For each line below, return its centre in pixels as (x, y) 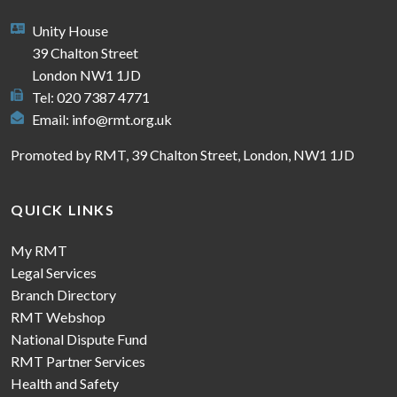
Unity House (70, 30)
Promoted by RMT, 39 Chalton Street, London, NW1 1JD (183, 154)
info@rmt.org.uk (122, 119)
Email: (52, 119)
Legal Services (54, 272)
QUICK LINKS (63, 209)
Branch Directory (63, 294)
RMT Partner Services (78, 361)
